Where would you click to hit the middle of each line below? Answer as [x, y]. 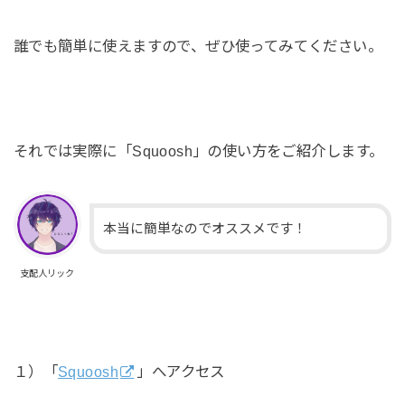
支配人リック [47, 273]
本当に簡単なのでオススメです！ [204, 228]
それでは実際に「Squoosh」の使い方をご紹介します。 [198, 151]
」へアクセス [181, 372]
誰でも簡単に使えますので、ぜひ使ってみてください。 [198, 47]
